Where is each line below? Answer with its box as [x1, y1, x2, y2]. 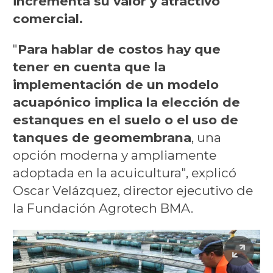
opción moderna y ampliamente [12, 147, 216, 163]
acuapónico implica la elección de [12, 94, 240, 110]
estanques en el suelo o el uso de [12, 112, 238, 128]
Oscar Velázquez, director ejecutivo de [12, 183, 253, 199]
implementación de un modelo [12, 77, 219, 93]
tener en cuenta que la [12, 59, 166, 75]
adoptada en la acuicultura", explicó [12, 165, 236, 181]
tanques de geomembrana [12, 130, 191, 146]
